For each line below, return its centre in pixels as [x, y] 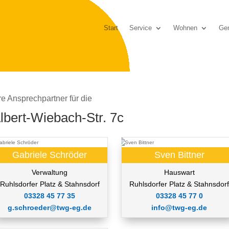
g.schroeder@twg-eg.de [50, 208]
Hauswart [179, 173]
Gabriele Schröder [50, 155]
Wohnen [185, 28]
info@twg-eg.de [179, 208]
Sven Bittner [179, 155]
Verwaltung [50, 173]
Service [140, 28]
